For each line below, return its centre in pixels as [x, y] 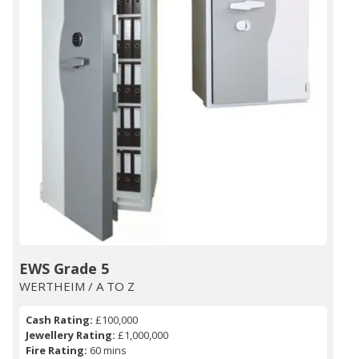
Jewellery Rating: [71, 335]
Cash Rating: [59, 320]
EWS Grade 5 [64, 269]
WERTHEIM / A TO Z [77, 286]
